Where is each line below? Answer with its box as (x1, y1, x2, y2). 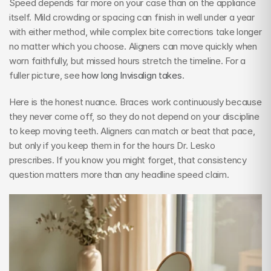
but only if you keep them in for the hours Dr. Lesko (9, 140, 215, 151)
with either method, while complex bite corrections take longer (9, 26, 262, 38)
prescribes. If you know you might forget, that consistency (9, 154, 247, 166)
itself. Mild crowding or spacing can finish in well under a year (9, 11, 255, 23)
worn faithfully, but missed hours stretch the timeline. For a (9, 55, 246, 67)
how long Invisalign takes (82, 70, 182, 81)
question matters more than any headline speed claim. (9, 169, 229, 180)
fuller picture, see (9, 70, 82, 81)
